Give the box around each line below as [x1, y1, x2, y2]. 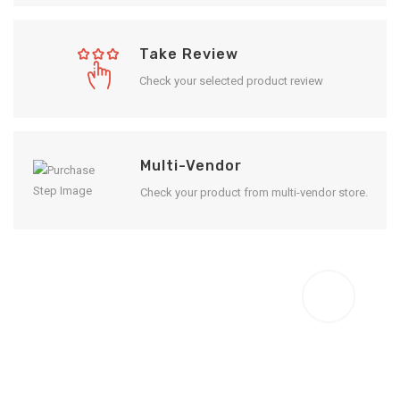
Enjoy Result [67, 287, 166, 305]
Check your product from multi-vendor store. [139, 185, 368, 199]
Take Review [138, 45, 238, 62]
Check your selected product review [138, 73, 323, 87]
